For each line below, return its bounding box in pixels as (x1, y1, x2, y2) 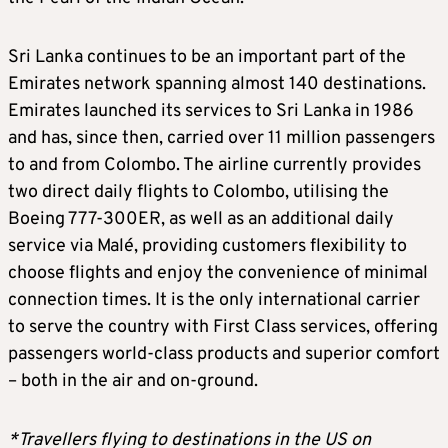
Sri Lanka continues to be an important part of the (8, 45, 406, 69)
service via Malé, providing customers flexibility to (8, 234, 407, 258)
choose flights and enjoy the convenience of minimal (8, 261, 428, 285)
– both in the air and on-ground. (8, 369, 258, 393)
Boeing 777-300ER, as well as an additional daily (8, 207, 394, 231)
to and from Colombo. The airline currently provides (8, 153, 421, 177)
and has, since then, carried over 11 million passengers (8, 126, 435, 150)
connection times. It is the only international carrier (8, 288, 420, 312)
